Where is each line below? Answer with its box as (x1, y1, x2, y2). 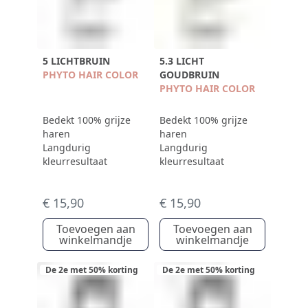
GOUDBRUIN (159, 68, 219, 81)
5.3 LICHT (159, 54, 204, 67)
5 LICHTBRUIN (43, 54, 110, 67)
